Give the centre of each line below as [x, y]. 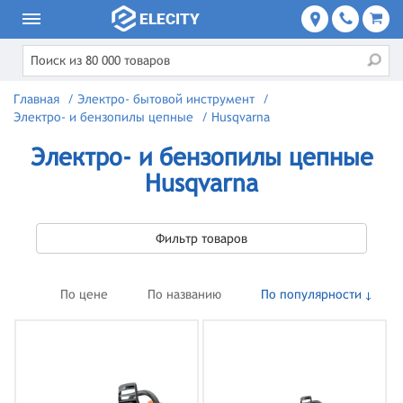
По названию [184, 294]
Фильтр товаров [201, 238]
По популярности [311, 294]
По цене [84, 294]
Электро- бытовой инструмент [166, 99]
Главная [36, 99]
